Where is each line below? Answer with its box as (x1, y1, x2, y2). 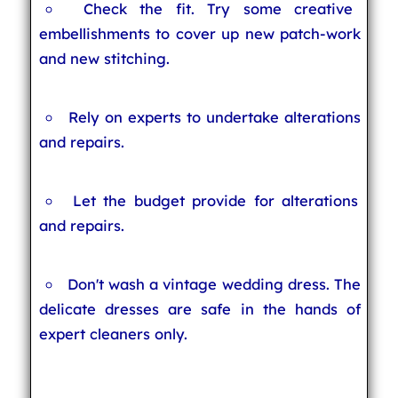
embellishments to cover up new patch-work (38, 24, 362, 43)
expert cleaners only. (38, 324, 187, 343)
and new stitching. (38, 49, 170, 68)
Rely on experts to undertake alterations (68, 107, 361, 126)
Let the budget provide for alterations (73, 191, 359, 210)
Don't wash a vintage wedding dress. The (67, 275, 362, 293)
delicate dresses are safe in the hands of (38, 299, 362, 318)
